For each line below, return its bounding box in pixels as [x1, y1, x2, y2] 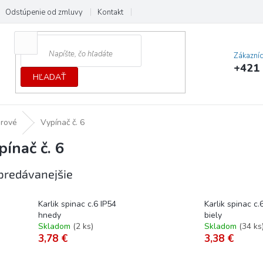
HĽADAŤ [33, 71, 66, 83]
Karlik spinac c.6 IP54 [38, 198, 116, 210]
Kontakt [97, 7, 123, 18]
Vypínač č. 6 [41, 117, 85, 129]
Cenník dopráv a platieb [138, 7, 220, 18]
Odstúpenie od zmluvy [5, 7, 83, 18]
